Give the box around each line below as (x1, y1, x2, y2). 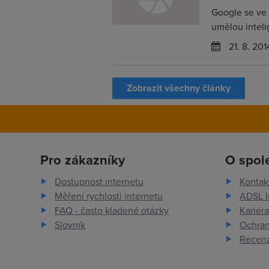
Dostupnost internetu (55, 175, 144, 189)
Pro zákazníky (40, 150, 125, 170)
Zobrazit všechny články (127, 81, 231, 95)
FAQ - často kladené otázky (55, 204, 169, 217)
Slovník (55, 218, 86, 232)
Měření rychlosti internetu (55, 189, 163, 203)
